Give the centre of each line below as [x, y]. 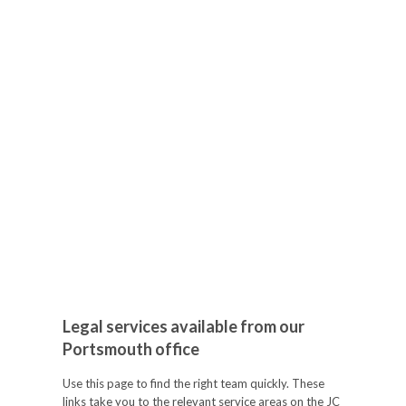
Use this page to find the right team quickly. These [193, 383]
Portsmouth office [131, 349]
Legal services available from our [184, 326]
